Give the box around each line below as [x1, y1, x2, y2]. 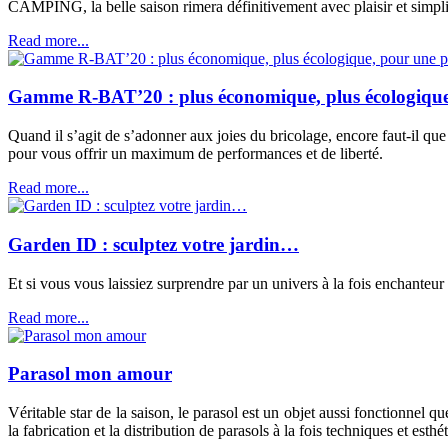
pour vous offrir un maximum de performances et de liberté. [8, 145, 383, 163]
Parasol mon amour [8, 363, 172, 385]
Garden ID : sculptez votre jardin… [8, 233, 299, 255]
